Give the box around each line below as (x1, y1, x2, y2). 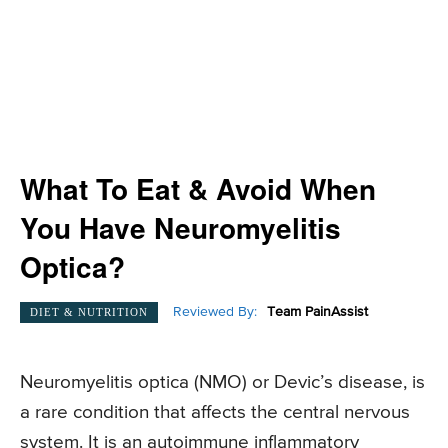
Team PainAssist (267, 305, 368, 320)
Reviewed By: (173, 305, 257, 320)
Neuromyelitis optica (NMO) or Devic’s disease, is (20, 373, 425, 393)
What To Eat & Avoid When (20, 168, 376, 209)
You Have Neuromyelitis (20, 207, 341, 248)
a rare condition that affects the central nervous (20, 403, 410, 423)
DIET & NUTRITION (30, 305, 148, 318)
